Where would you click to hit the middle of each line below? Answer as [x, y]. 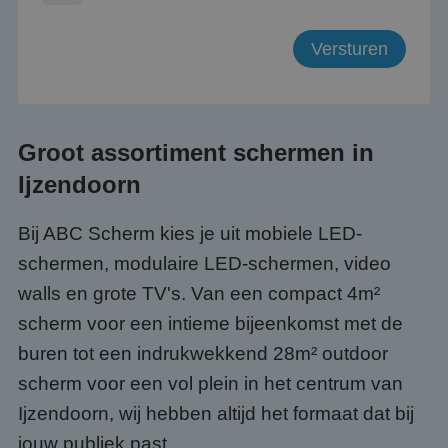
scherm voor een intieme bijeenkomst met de [210, 323]
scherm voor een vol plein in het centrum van [210, 383]
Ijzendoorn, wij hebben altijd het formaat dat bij [216, 413]
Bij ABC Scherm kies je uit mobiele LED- [190, 233]
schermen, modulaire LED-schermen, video [204, 263]
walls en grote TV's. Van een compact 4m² [199, 293]
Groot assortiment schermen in [196, 152]
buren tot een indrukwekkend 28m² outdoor [203, 353]
